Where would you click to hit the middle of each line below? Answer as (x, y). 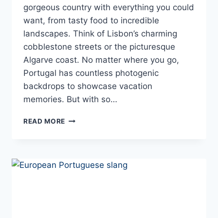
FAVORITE (82, 180)
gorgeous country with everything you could (109, 7)
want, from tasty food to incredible (91, 20)
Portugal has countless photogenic (91, 73)
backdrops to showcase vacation (88, 86)
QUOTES (80, 149)
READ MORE (45, 121)
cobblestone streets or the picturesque (99, 46)
